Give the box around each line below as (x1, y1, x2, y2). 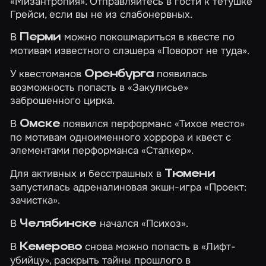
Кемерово (20, 241, 83, 254)
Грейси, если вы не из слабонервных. (10, 7, 193, 21)
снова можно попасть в (82, 240, 202, 254)
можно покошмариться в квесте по (61, 30, 235, 44)
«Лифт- (201, 240, 236, 254)
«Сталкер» (141, 144, 192, 157)
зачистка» (10, 193, 58, 207)
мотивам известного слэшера (10, 44, 158, 58)
